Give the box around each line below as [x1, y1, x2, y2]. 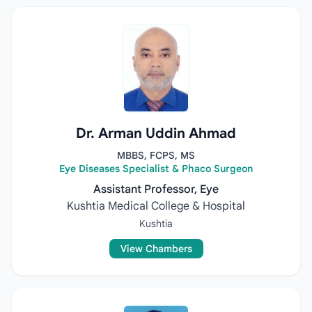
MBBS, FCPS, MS [117, 149, 195, 162]
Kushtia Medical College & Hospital [67, 199, 245, 213]
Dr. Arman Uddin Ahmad [76, 125, 236, 142]
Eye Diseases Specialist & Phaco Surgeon [59, 162, 253, 175]
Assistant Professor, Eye [93, 182, 219, 196]
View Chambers [120, 242, 192, 255]
